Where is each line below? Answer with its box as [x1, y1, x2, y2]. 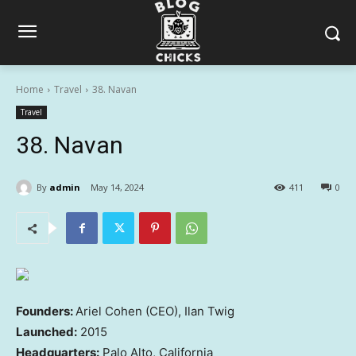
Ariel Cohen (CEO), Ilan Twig [75, 304, 234, 319]
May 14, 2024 [91, 181, 144, 194]
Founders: [16, 304, 75, 319]
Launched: [16, 324, 77, 340]
